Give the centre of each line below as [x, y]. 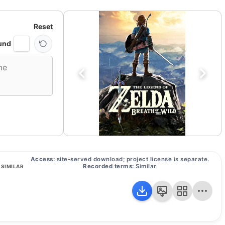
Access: [42, 159]
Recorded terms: [108, 166]
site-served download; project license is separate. [132, 159]
